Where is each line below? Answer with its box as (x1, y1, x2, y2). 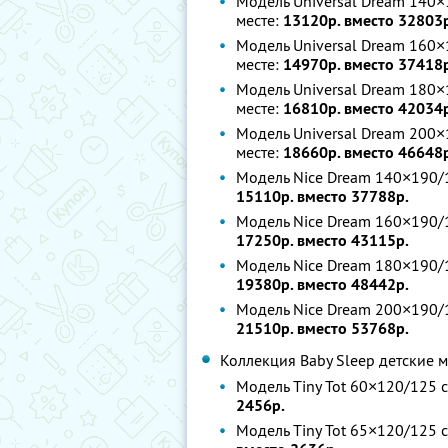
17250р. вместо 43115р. (236, 230, 409, 251)
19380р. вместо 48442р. (236, 274, 409, 295)
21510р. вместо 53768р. (236, 318, 409, 339)
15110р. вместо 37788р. (236, 186, 409, 207)
